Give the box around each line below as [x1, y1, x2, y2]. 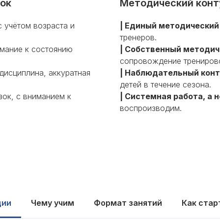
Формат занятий [93, 198, 162, 208]
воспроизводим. [120, 103, 182, 113]
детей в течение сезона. [120, 80, 211, 89]
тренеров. [120, 32, 157, 42]
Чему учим [30, 198, 74, 208]
